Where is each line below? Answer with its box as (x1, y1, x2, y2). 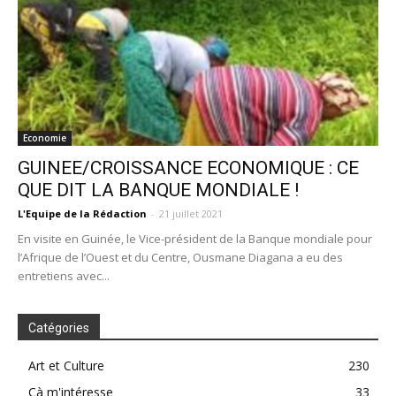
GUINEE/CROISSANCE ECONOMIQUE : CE (18, 156, 359, 179)
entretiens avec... (18, 267, 110, 284)
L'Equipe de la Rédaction (18, 206, 147, 220)
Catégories (28, 320, 89, 335)
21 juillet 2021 (159, 206, 223, 220)
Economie (23, 131, 66, 144)
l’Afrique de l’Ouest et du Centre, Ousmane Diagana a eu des (18, 248, 343, 265)
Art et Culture (28, 356, 104, 374)
